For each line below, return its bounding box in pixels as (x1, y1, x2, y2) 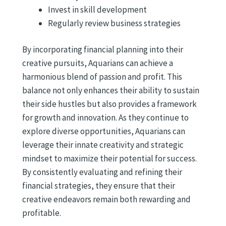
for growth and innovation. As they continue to (22, 112, 189, 124)
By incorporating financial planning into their (22, 44, 183, 55)
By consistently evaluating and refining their (22, 166, 182, 178)
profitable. (22, 207, 61, 219)
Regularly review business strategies (48, 17, 181, 29)
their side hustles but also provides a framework (22, 98, 197, 110)
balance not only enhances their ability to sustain (22, 85, 199, 96)
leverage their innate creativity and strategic (22, 139, 184, 151)
